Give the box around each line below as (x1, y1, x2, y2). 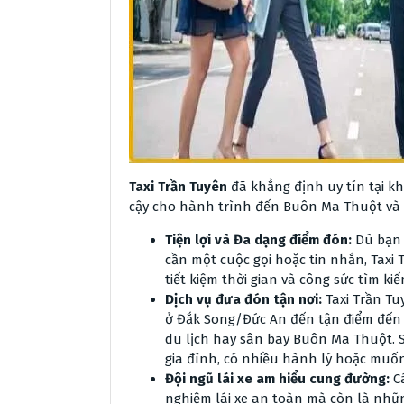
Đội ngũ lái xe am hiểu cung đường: (165, 371, 390, 387)
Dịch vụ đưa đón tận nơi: (165, 291, 322, 308)
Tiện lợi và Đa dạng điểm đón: (165, 232, 352, 248)
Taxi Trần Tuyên (129, 179, 227, 195)
